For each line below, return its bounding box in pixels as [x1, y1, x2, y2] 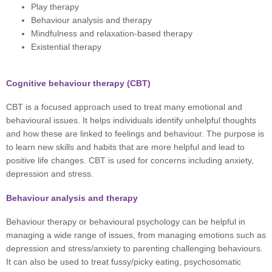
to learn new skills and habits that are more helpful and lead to [6, 143, 245, 152]
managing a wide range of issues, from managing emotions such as [6, 231, 266, 240]
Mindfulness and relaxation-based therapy [31, 29, 193, 38]
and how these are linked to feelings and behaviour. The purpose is [6, 129, 264, 139]
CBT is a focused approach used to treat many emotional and [6, 103, 242, 112]
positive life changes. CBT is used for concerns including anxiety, [6, 156, 254, 166]
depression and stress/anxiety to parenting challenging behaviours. [6, 244, 263, 254]
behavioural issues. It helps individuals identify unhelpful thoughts [6, 116, 256, 126]
